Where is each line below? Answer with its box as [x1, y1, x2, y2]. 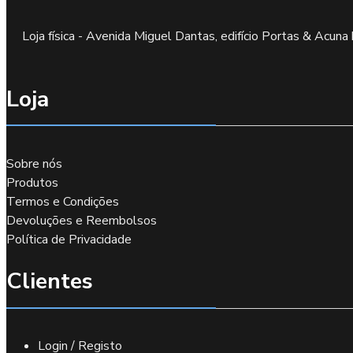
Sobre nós [6, 154, 62, 173]
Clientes [6, 266, 93, 297]
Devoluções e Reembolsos [6, 211, 157, 229]
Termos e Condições [6, 192, 119, 210]
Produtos [6, 173, 58, 191]
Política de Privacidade [6, 230, 132, 248]
